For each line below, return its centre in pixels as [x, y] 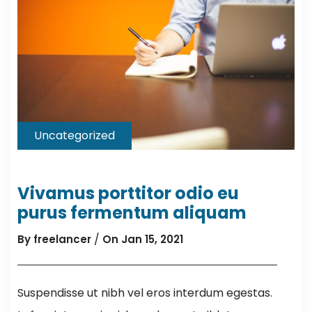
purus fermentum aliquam [132, 212]
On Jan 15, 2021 [143, 239]
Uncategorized [75, 135]
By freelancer [54, 239]
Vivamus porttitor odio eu [128, 193]
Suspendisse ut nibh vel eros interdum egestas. [145, 292]
